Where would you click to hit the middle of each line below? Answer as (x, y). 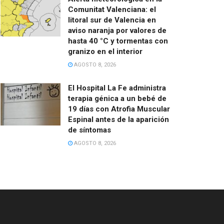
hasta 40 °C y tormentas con (118, 41)
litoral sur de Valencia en (112, 20)
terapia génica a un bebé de (117, 98)
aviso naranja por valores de (117, 30)
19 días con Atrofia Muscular (119, 109)
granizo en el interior (105, 51)
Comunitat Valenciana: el (112, 9)
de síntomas (89, 130)
